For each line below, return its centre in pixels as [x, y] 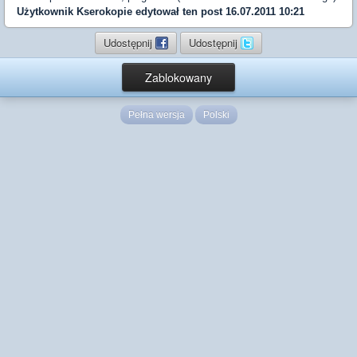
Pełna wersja [156, 115]
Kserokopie [104, 12]
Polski [216, 115]
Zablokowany [178, 77]
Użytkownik [47, 12]
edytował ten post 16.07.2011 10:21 [218, 12]
